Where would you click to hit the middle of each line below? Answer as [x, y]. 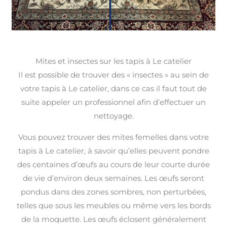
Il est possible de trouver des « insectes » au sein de [113, 74]
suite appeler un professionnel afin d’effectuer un [113, 102]
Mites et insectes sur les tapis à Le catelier [113, 61]
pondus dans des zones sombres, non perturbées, [113, 192]
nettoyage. [113, 116]
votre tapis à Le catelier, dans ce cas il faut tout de [113, 88]
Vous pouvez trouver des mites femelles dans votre [113, 137]
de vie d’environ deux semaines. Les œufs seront [113, 178]
